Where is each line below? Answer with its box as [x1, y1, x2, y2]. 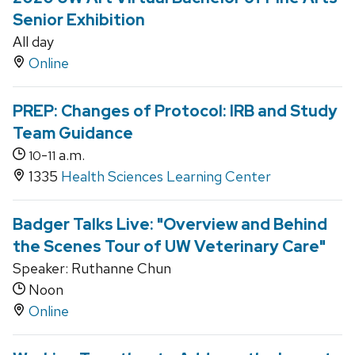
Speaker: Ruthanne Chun [13, 259, 171, 278]
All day [13, 32, 54, 52]
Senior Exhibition [13, 10, 145, 31]
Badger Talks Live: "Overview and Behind [13, 214, 327, 235]
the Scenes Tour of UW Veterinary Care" [13, 236, 326, 258]
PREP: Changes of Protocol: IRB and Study [13, 101, 338, 122]
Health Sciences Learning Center [61, 167, 271, 186]
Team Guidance [13, 123, 133, 144]
